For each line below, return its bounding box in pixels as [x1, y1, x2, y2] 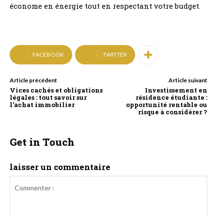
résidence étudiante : [135, 93, 207, 102]
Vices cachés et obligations [10, 86, 103, 94]
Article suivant [168, 77, 207, 84]
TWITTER [103, 51, 127, 58]
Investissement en [144, 86, 207, 94]
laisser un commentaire [10, 161, 110, 172]
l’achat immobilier [10, 100, 75, 109]
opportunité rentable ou [125, 100, 207, 109]
